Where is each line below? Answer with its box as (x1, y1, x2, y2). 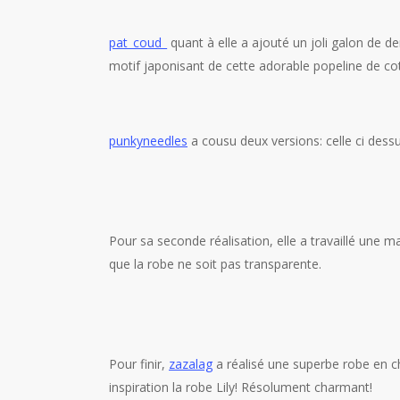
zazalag (169, 355, 212, 372)
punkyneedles (109, 132, 187, 149)
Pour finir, (109, 355, 169, 372)
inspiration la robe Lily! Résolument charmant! (109, 379, 372, 396)
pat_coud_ (109, 34, 167, 51)
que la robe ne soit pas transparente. (109, 255, 321, 272)
